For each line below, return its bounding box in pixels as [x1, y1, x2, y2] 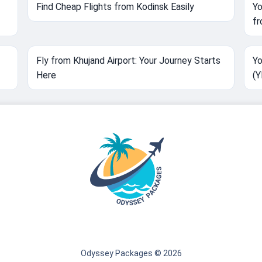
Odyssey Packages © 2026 [80, 249, 182, 258]
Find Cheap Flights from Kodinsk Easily [36, 1, 195, 13]
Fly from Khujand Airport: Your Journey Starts [36, 55, 221, 67]
